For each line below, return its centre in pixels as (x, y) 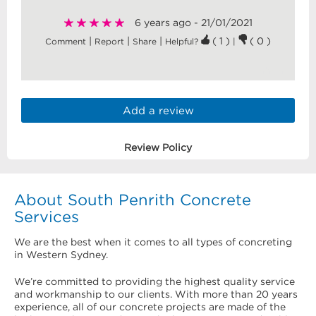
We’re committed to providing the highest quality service (154, 281)
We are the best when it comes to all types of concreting (153, 242)
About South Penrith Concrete (133, 200)
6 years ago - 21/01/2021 (193, 23)
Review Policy (158, 147)
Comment (66, 41)
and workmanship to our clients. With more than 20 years (156, 294)
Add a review (158, 110)
